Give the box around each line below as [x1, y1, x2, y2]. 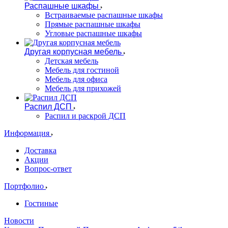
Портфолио [4, 182, 46, 190]
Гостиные [24, 199, 58, 208]
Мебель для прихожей [45, 84, 121, 93]
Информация [4, 129, 51, 137]
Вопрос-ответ [24, 164, 72, 173]
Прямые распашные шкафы [45, 20, 140, 28]
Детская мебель [45, 56, 98, 65]
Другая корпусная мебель [24, 47, 122, 56]
